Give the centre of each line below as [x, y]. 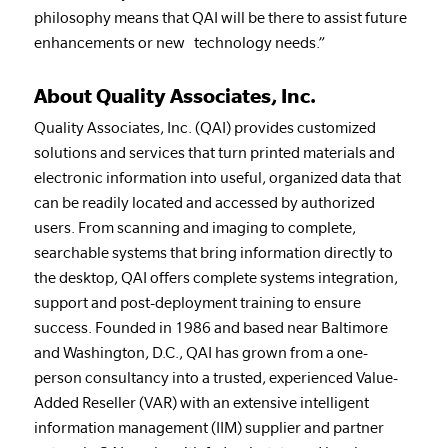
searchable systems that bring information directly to [213, 251]
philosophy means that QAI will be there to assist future [220, 17]
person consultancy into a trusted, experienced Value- [215, 376]
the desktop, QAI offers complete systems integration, [215, 276]
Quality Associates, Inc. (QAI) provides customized [204, 126]
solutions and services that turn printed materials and [214, 151]
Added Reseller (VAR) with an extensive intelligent [201, 401]
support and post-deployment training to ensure [197, 301]
